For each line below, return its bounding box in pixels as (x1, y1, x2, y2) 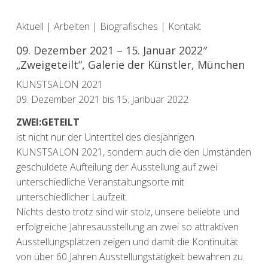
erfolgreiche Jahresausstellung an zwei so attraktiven (16, 220, 239, 233)
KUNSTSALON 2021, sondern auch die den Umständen (16, 145, 251, 159)
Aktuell (16, 19, 44, 33)
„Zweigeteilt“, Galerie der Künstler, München (16, 57, 245, 72)
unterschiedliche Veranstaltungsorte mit (16, 175, 184, 188)
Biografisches (99, 19, 158, 33)
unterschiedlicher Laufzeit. (16, 190, 127, 203)
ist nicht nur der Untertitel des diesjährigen (16, 130, 194, 144)
